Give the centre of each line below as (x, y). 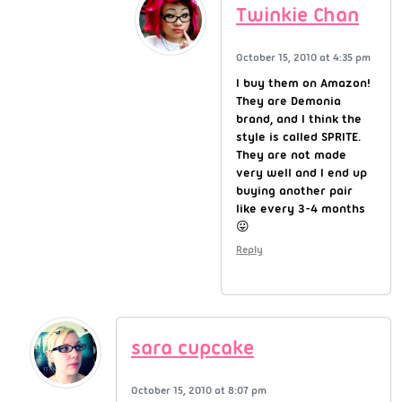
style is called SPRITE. (298, 136)
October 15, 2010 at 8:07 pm (199, 390)
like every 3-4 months (301, 208)
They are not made (291, 154)
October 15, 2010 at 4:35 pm (303, 57)
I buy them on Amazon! (303, 82)
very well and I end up (301, 172)
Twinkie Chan (297, 14)
